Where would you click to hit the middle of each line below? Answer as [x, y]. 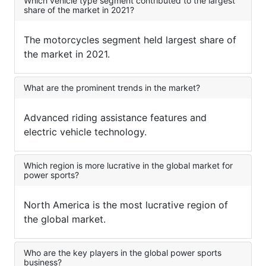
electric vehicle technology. [85, 132]
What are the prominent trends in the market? [112, 88]
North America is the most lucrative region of [126, 205]
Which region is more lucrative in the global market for [128, 166]
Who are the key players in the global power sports [123, 253]
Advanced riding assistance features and [115, 118]
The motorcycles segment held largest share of [130, 40]
